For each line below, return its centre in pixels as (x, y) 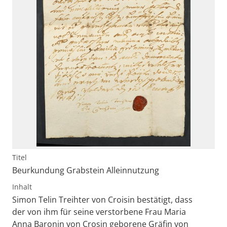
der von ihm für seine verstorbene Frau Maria (99, 212)
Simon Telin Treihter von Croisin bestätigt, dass (102, 199)
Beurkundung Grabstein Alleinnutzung (86, 170)
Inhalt (22, 186)
